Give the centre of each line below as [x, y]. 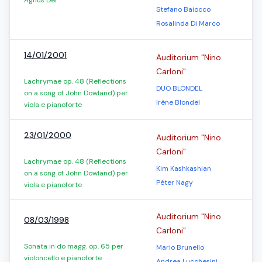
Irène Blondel [178, 102]
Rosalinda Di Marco [188, 23]
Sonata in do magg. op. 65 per [74, 246]
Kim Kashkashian [184, 168]
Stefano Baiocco [183, 9]
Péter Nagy [175, 182]
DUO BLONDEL [179, 88]
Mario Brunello [180, 247]
